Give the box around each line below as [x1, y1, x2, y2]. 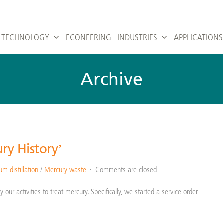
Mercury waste [44, 165, 86, 174]
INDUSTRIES [117, 32, 157, 43]
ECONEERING [66, 32, 111, 43]
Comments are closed [95, 165, 157, 174]
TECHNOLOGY [1, 32, 49, 43]
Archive [80, 68, 143, 90]
